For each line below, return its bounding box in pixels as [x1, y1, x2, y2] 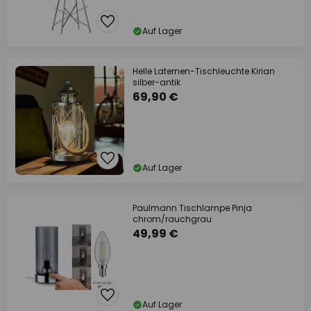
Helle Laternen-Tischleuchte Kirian [133, 65, 275, 77]
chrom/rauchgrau [133, 213, 212, 225]
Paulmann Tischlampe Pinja [133, 202, 252, 214]
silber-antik [133, 76, 180, 88]
